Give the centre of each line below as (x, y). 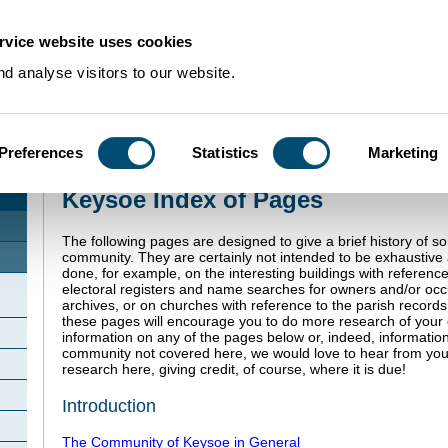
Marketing (403, 152)
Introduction (109, 405)
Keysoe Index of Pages (192, 199)
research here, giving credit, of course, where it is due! (234, 369)
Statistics (225, 152)
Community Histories (153, 170)
